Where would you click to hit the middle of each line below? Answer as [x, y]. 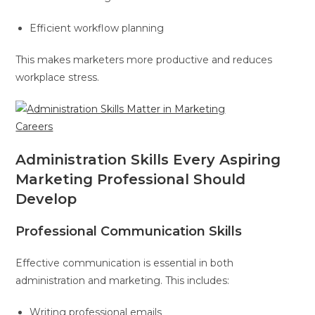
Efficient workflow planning [97, 28]
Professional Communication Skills [129, 231]
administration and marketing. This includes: [123, 280]
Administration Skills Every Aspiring [148, 159]
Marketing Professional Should [131, 179]
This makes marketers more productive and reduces [144, 59]
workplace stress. [58, 77]
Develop [46, 199]
